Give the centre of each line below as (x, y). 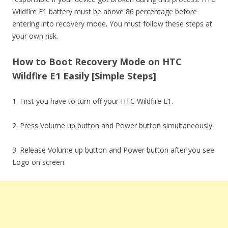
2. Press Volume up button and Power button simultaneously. (113, 125)
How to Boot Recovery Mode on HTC (97, 62)
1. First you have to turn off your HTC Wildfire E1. (93, 101)
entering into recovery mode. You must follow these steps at (112, 24)
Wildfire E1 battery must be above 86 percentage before (105, 11)
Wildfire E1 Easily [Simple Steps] (84, 76)
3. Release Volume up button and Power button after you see (113, 150)
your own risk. (35, 36)
